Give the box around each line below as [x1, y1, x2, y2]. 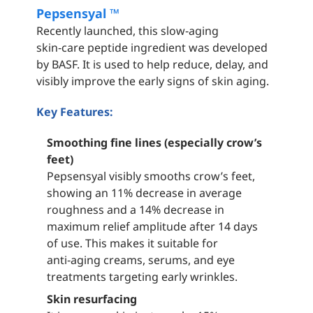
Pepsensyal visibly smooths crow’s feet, [47, 168, 256, 184]
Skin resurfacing [47, 291, 138, 307]
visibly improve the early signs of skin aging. [36, 73, 270, 89]
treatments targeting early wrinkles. [47, 268, 238, 284]
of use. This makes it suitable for [47, 235, 219, 251]
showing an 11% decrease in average [47, 184, 242, 201]
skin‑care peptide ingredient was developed [36, 39, 268, 55]
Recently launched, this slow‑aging [36, 22, 219, 38]
